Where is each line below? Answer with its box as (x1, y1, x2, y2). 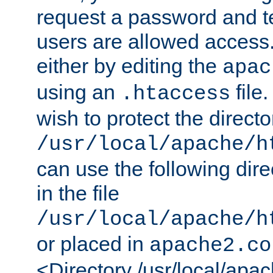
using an (37, 80, 121, 104)
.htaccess (121, 82, 230, 105)
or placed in (37, 232, 149, 255)
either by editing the (37, 54, 222, 77)
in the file (37, 181, 119, 205)
